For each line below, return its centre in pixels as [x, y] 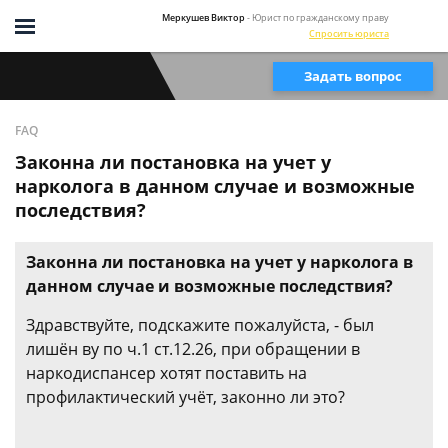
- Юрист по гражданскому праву [318, 17]
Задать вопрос [353, 75]
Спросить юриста [349, 33]
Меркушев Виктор [203, 17]
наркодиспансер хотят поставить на [166, 373]
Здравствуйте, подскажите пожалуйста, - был [200, 325]
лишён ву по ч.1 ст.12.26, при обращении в [193, 349]
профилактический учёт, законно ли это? [185, 397]
